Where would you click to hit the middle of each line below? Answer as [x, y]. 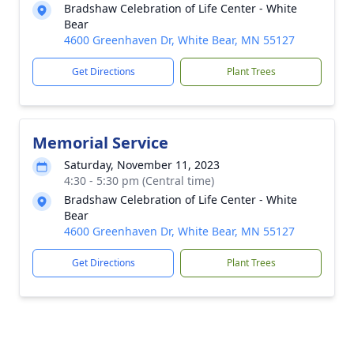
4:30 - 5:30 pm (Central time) [139, 181]
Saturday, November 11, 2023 [142, 165]
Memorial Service [100, 143]
